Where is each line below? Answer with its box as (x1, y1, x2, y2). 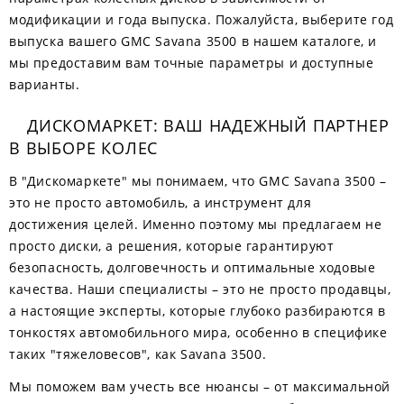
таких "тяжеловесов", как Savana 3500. (9, 345, 267, 363)
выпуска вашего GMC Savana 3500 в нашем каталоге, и (9, 32, 377, 50)
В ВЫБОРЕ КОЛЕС (9, 137, 159, 159)
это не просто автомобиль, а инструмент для (9, 194, 312, 211)
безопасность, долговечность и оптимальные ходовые (9, 259, 376, 276)
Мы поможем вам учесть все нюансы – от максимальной (9, 378, 391, 395)
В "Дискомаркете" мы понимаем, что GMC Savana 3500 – (9, 172, 387, 189)
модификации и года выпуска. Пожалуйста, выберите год (9, 11, 394, 28)
